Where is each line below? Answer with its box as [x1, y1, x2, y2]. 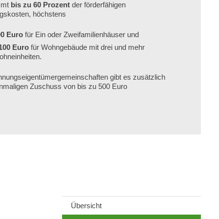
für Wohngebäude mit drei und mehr [29, 43, 145, 52]
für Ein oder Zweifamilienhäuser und [23, 30, 139, 39]
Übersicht [71, 201, 102, 210]
